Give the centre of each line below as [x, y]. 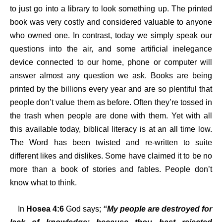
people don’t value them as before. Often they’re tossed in [111, 103]
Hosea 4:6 [45, 209]
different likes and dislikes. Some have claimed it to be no [111, 156]
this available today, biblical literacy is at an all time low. [111, 129]
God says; [83, 209]
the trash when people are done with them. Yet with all [111, 116]
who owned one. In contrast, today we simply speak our [111, 36]
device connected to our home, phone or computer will [111, 62]
